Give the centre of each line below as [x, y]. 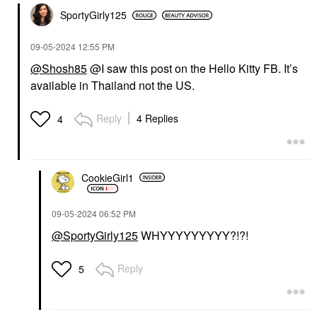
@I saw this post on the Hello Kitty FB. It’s [192, 68]
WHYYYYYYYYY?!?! [193, 235]
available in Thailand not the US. [114, 85]
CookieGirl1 [108, 177]
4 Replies [157, 118]
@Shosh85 [59, 68]
